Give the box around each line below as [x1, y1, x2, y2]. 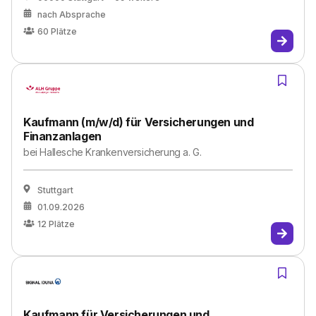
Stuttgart [37, 185, 73, 195]
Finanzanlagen [23, 129, 102, 143]
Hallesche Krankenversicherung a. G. [39, 146, 202, 158]
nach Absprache [37, 9, 106, 20]
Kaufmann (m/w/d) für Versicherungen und [23, 115, 254, 129]
